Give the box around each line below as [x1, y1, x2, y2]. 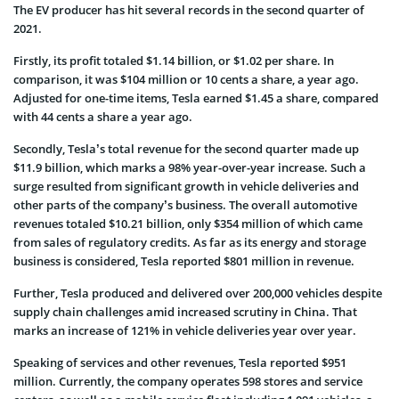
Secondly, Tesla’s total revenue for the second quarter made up [13, 141, 359, 158]
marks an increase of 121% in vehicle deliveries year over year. [13, 322, 356, 339]
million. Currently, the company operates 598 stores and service [13, 373, 362, 390]
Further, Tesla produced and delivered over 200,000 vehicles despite [13, 285, 382, 302]
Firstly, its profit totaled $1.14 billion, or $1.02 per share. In [13, 53, 334, 69]
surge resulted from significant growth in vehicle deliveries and [13, 178, 359, 195]
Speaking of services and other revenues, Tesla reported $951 [13, 354, 346, 371]
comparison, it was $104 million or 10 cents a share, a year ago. [13, 71, 359, 88]
